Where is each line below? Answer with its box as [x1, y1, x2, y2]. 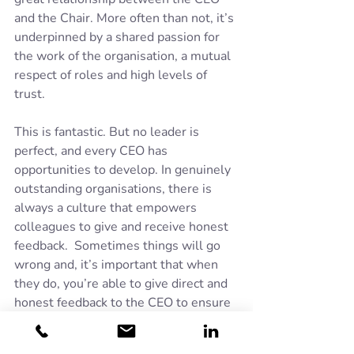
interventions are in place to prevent [14, 331, 224, 349]
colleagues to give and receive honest [14, 217, 232, 235]
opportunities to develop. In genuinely [14, 160, 234, 179]
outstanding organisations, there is [14, 179, 215, 198]
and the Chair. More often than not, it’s [14, 9, 237, 27]
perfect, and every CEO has [14, 141, 171, 160]
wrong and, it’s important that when [14, 255, 221, 273]
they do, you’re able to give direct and [14, 274, 231, 292]
